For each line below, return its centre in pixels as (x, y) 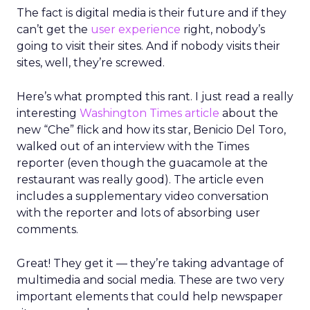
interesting (48, 113)
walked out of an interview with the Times (133, 146)
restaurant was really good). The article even (140, 180)
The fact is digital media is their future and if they (152, 13)
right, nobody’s (223, 29)
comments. (47, 229)
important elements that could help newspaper (150, 297)
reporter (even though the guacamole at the (142, 163)
